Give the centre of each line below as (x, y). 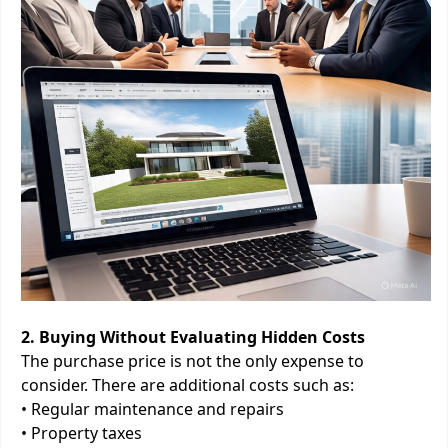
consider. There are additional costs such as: (187, 385)
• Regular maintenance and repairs (152, 409)
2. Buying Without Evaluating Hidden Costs (193, 337)
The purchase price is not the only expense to (192, 361)
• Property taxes (81, 433)
